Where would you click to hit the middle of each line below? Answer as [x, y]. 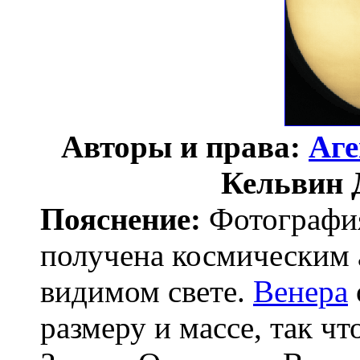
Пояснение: [121, 219]
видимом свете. [147, 291]
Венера [301, 291]
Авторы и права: [185, 147]
